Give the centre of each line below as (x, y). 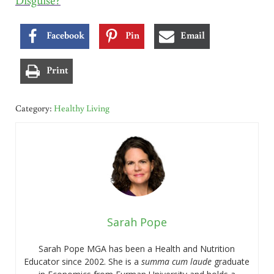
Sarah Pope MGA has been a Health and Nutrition (137, 249)
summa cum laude (177, 262)
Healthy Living (81, 108)
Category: (34, 108)
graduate (231, 262)
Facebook (65, 35)
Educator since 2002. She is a (83, 262)
